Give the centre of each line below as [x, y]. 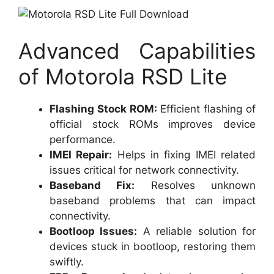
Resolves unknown [195, 185]
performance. [83, 139]
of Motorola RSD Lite [123, 76]
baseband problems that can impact [153, 200]
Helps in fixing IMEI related [184, 154]
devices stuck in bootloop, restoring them [153, 246]
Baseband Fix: [92, 185]
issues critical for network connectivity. [144, 170]
